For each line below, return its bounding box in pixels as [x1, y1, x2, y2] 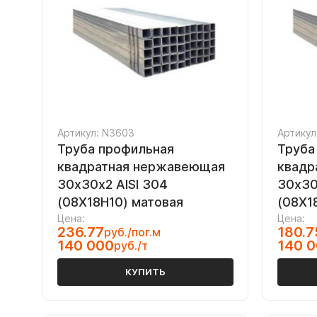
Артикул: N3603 [57, 127, 134, 139]
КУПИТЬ [125, 266, 166, 277]
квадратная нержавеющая [57, 159, 225, 174]
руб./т [114, 238, 148, 253]
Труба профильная [57, 142, 174, 156]
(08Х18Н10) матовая [57, 195, 183, 209]
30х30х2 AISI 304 [57, 177, 168, 192]
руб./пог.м [104, 225, 161, 239]
